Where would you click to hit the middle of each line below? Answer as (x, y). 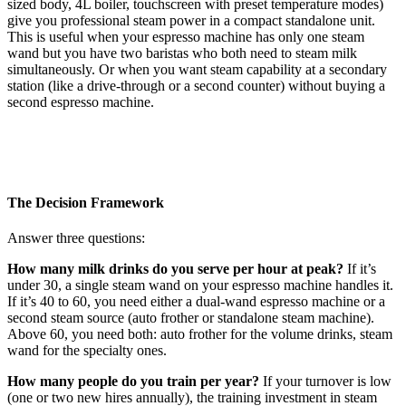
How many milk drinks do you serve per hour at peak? (175, 269)
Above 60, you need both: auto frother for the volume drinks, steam (200, 334)
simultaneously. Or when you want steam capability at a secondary (197, 70)
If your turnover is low (325, 381)
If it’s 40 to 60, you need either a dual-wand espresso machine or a (196, 301)
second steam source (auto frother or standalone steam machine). (191, 318)
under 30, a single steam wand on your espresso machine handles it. (200, 285)
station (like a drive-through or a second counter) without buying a (196, 86)
